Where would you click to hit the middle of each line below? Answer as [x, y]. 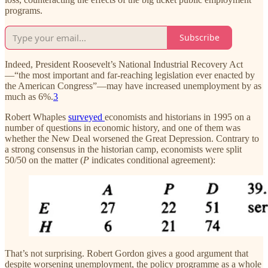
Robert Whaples [36, 117]
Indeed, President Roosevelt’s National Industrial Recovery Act [124, 64]
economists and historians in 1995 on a [178, 117]
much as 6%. [29, 96]
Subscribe [200, 38]
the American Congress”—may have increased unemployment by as [133, 86]
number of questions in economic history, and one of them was [123, 127]
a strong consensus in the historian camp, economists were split [123, 149]
